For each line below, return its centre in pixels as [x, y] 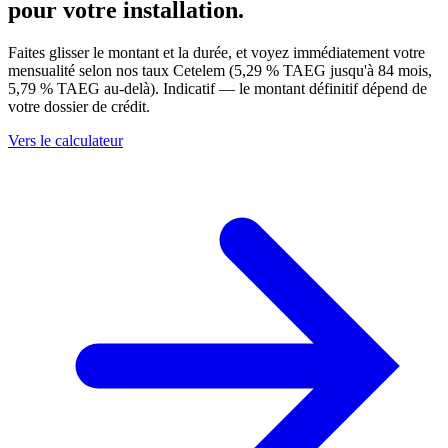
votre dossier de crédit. [79, 106]
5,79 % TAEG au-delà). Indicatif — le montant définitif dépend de [217, 88]
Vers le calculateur [65, 140]
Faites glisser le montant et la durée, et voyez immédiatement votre [216, 52]
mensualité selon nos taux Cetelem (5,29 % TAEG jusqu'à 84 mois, [220, 70]
